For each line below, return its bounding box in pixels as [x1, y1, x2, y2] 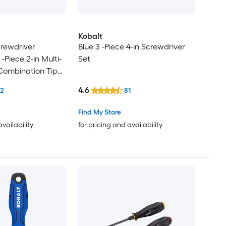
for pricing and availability [78, 121, 162, 130]
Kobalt [78, 31, 102, 41]
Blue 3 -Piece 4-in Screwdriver [78, 42, 185, 52]
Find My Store [78, 108, 121, 117]
